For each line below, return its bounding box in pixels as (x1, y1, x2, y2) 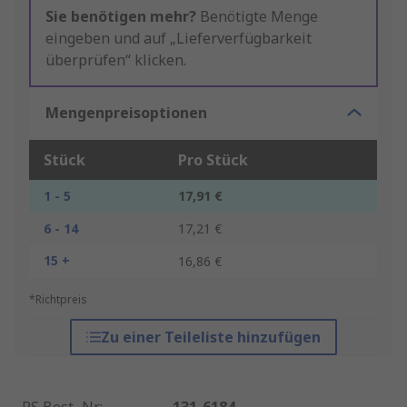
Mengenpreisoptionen (45, 103, 207, 124)
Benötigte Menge (196, 6, 318, 27)
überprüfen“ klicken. (45, 50, 186, 71)
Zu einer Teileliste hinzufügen (100, 327, 321, 348)
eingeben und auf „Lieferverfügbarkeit (45, 28, 312, 49)
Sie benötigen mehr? (45, 6, 196, 27)
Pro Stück (178, 150, 248, 171)
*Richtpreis (29, 292, 87, 308)
